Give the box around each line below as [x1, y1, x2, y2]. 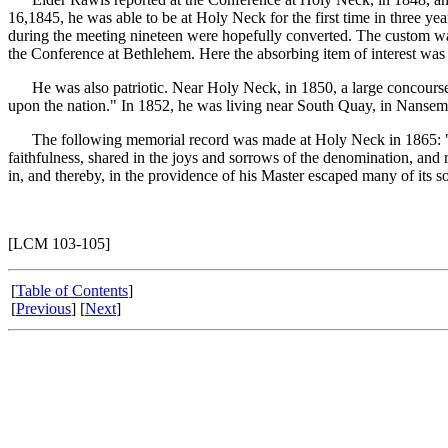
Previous [16, 300, 71, 317]
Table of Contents [16, 282, 128, 299]
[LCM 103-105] [8, 235, 110, 252]
